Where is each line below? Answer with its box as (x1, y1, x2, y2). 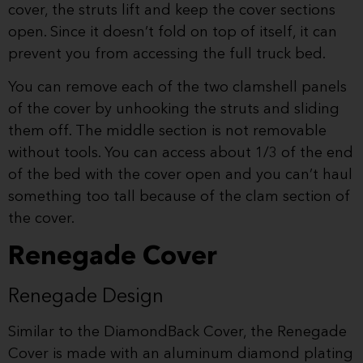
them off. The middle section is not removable (8, 124, 327, 139)
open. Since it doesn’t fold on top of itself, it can (8, 24, 337, 40)
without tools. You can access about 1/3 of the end (8, 146, 353, 161)
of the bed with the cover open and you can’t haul (8, 168, 352, 183)
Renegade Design (8, 287, 164, 307)
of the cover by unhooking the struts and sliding (8, 102, 340, 117)
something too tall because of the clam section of (8, 190, 350, 205)
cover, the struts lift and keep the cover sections (8, 2, 335, 18)
